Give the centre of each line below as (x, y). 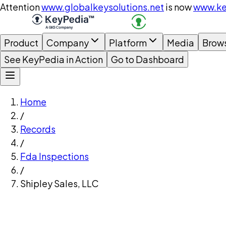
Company (68, 43)
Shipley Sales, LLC (60, 183)
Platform (128, 43)
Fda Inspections (54, 156)
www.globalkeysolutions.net (103, 7)
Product (21, 43)
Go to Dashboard (148, 59)
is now (179, 7)
